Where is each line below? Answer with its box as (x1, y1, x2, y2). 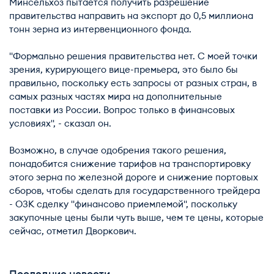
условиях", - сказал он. (9, 119, 111, 128)
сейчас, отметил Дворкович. (9, 227, 136, 236)
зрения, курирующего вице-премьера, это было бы (9, 65, 238, 75)
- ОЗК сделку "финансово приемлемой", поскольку (9, 200, 237, 209)
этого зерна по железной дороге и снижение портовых (9, 173, 258, 182)
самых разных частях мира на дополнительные (9, 92, 222, 102)
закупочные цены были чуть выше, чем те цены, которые (9, 213, 264, 223)
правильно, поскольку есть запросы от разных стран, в (9, 79, 257, 88)
